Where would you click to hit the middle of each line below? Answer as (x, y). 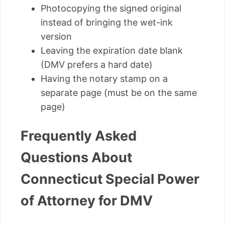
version (56, 36)
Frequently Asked (79, 136)
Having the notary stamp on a (104, 78)
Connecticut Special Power (110, 179)
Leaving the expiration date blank (112, 50)
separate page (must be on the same (119, 92)
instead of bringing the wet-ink (107, 22)
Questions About (76, 158)
